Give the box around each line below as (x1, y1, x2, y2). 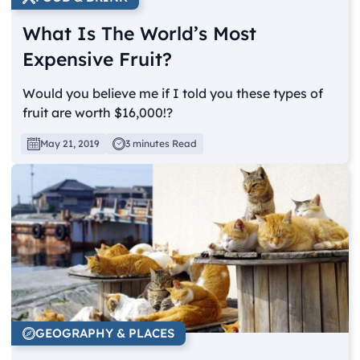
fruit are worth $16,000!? (22, 104, 174, 121)
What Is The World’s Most (22, 21, 257, 45)
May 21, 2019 (40, 137, 100, 149)
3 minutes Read (125, 137, 198, 149)
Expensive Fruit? (22, 47, 173, 71)
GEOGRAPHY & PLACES (35, 325, 175, 341)
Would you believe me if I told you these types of (22, 84, 324, 101)
